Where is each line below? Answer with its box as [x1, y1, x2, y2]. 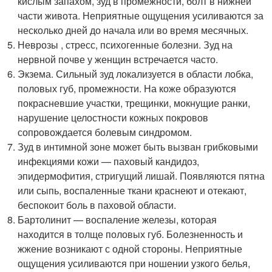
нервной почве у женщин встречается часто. [18, 52, 219, 66]
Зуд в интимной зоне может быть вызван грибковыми [18, 139, 259, 154]
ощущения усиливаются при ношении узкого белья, [18, 256, 251, 270]
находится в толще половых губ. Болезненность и [18, 226, 243, 241]
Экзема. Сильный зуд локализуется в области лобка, [18, 66, 254, 81]
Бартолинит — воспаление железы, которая [18, 212, 217, 226]
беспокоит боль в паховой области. [18, 197, 177, 212]
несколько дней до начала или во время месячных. [18, 22, 249, 37]
